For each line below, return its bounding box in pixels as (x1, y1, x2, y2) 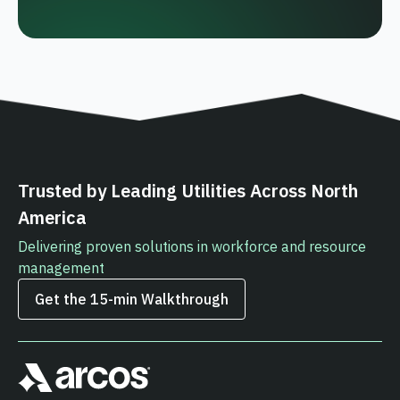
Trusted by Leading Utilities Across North (18, 179, 358, 204)
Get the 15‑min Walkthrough (35, 290, 229, 309)
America (18, 205, 87, 230)
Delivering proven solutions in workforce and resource (18, 237, 366, 256)
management (18, 259, 104, 278)
